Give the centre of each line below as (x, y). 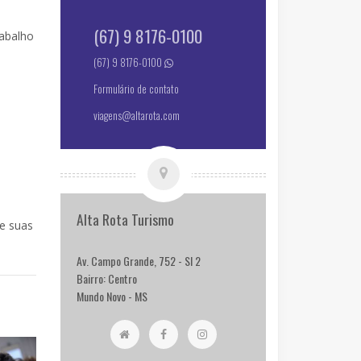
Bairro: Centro (107, 278)
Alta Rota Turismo (126, 219)
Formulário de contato (137, 89)
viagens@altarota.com (137, 115)
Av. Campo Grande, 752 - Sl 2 (139, 260)
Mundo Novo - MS (112, 296)
